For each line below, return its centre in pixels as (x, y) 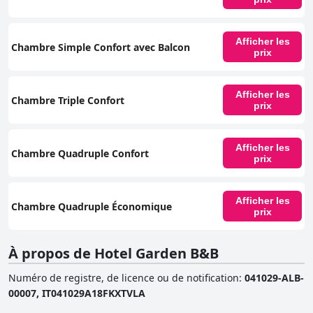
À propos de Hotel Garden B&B (114, 254)
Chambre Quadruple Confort (80, 153)
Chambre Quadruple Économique (92, 206)
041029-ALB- (274, 278)
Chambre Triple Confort (68, 100)
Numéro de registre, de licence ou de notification (124, 278)
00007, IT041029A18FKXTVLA (77, 293)
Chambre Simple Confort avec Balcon (101, 47)
